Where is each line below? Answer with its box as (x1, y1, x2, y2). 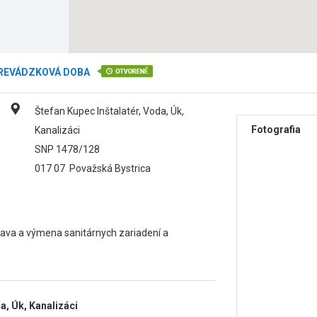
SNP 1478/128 (35, 144, 100, 155)
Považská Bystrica (69, 163, 151, 174)
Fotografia (251, 124, 301, 135)
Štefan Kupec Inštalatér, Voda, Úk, (35, 105, 184, 117)
